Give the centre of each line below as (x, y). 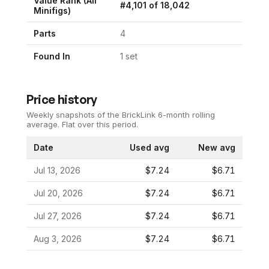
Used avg (150, 147)
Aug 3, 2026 (58, 238)
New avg (217, 147)
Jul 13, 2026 (57, 170)
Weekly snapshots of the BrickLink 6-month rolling (121, 114)
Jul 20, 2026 (58, 193)
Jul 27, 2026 (58, 216)
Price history (62, 99)
